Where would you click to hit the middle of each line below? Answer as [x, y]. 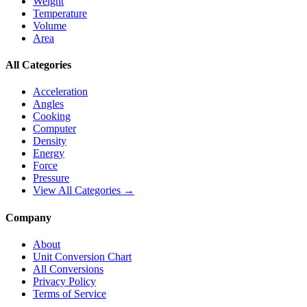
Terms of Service [70, 293]
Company [28, 217]
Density [50, 141]
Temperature [60, 13]
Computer [54, 129]
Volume [50, 25]
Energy [49, 153]
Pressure [51, 178]
